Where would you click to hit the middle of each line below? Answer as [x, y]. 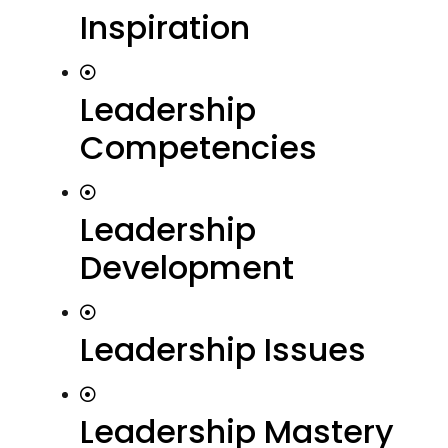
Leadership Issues [223, 349]
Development [187, 267]
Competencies [198, 147]
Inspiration [165, 27]
